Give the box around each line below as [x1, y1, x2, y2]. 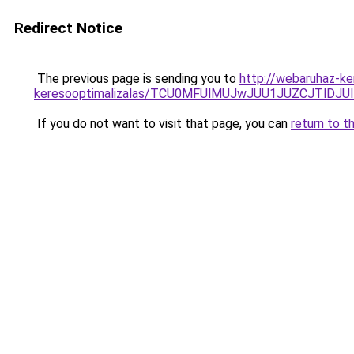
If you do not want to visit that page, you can [34, 116, 291, 131]
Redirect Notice [14, 19, 122, 37]
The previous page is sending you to [34, 71, 239, 86]
